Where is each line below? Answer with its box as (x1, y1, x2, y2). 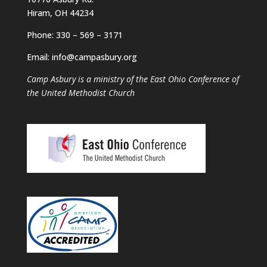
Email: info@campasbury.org (26, 51, 137, 63)
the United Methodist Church (26, 86, 135, 98)
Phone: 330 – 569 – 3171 (26, 29, 123, 41)
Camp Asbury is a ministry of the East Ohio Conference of (26, 73, 239, 85)
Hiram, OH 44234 (26, 7, 94, 18)
